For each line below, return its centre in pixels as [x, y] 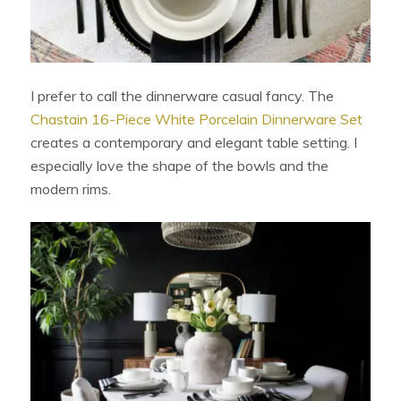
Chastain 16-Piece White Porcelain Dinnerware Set [197, 119]
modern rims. [73, 189]
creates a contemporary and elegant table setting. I [194, 143]
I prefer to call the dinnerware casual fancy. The [183, 96]
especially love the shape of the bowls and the [180, 166]
